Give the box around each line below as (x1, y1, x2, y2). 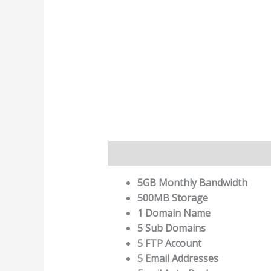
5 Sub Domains (137, 221, 206, 235)
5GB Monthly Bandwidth (137, 175, 247, 189)
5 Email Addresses (137, 251, 218, 265)
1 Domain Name (137, 206, 211, 220)
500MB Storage (137, 191, 208, 204)
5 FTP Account (137, 236, 201, 250)
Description (108, 146, 161, 160)
